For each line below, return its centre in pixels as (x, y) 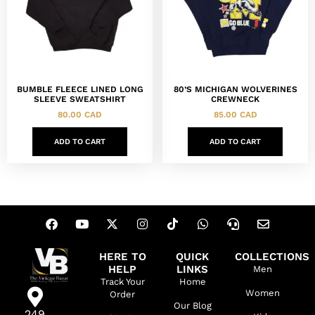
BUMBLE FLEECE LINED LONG (80, 89)
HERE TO (122, 256)
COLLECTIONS (272, 256)
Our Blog (192, 305)
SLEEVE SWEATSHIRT (80, 99)
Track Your (122, 281)
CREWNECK (235, 99)
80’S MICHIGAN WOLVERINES (235, 89)
